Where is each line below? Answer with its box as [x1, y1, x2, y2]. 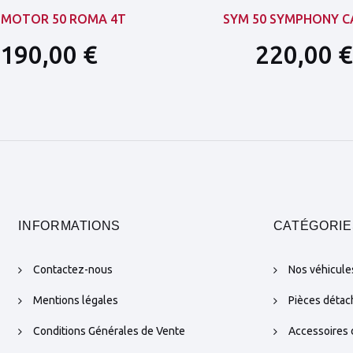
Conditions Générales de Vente [33, 325, 186, 338]
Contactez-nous [33, 263, 113, 277]
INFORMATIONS [18, 219, 121, 233]
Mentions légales [33, 294, 119, 307]
